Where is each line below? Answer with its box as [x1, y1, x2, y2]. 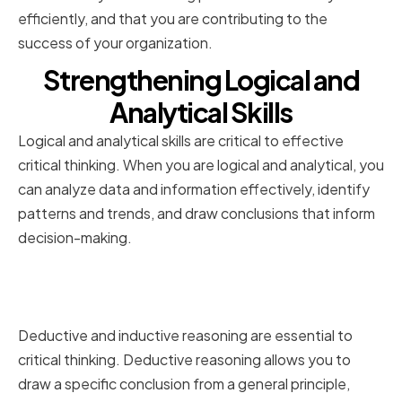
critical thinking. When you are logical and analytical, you [18, 155, 384, 175]
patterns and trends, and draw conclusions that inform [18, 204, 375, 223]
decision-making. [18, 228, 132, 248]
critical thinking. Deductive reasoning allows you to [18, 350, 351, 370]
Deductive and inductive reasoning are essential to [18, 326, 353, 345]
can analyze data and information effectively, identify [18, 179, 370, 199]
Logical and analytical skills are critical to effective [18, 131, 344, 151]
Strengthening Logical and [42, 63, 360, 98]
